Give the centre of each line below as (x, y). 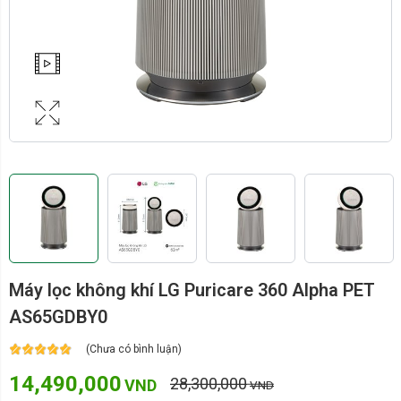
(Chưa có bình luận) (134, 349)
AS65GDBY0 (58, 316)
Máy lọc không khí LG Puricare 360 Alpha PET (192, 290)
